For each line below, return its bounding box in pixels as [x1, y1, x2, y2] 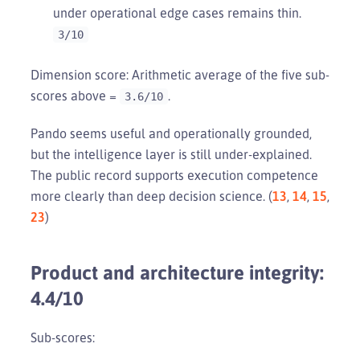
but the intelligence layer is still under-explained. [31, 145, 312, 162]
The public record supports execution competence [31, 166, 318, 183]
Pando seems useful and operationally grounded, [31, 125, 312, 141]
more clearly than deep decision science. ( [31, 187, 272, 204]
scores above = [31, 87, 120, 104]
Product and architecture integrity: [31, 260, 324, 284]
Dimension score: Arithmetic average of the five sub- [31, 66, 329, 83]
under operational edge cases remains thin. [53, 4, 301, 21]
